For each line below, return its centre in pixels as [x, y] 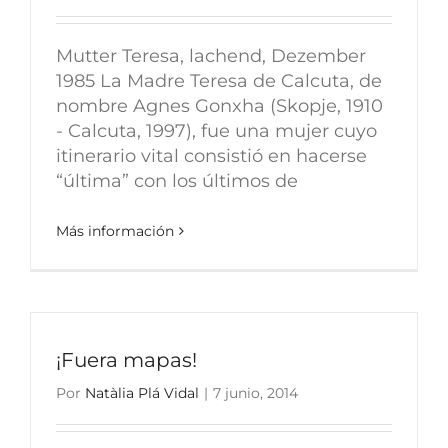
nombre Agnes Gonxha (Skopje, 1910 [219, 105]
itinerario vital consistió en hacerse [211, 155]
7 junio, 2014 [255, 392]
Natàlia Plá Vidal [142, 392]
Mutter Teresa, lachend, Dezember [211, 55]
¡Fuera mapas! [126, 359]
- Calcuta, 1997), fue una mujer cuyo [216, 130]
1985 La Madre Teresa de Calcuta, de [219, 80]
